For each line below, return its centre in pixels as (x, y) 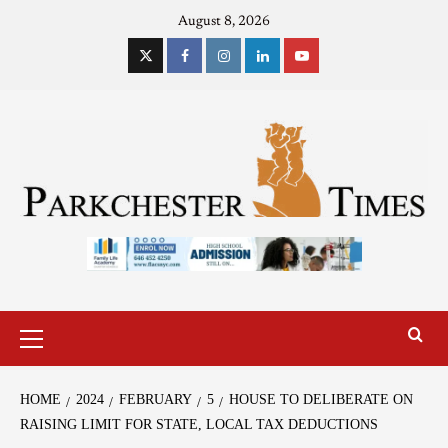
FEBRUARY (155, 399)
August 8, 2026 (224, 22)
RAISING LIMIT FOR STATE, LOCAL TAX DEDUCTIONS (199, 424)
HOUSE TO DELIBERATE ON (321, 399)
